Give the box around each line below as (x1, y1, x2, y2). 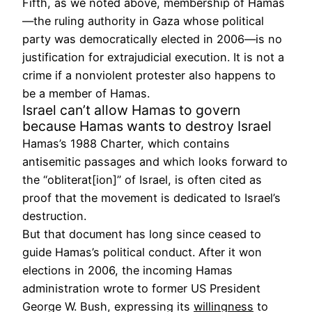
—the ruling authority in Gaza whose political (22, 13, 264, 28)
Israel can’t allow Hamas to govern (22, 101, 240, 118)
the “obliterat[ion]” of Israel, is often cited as (22, 172, 262, 187)
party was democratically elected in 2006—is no (22, 31, 282, 46)
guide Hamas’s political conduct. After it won (22, 244, 262, 259)
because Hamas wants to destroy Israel (22, 117, 272, 134)
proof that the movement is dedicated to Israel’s (22, 190, 281, 205)
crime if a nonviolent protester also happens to (22, 68, 276, 82)
